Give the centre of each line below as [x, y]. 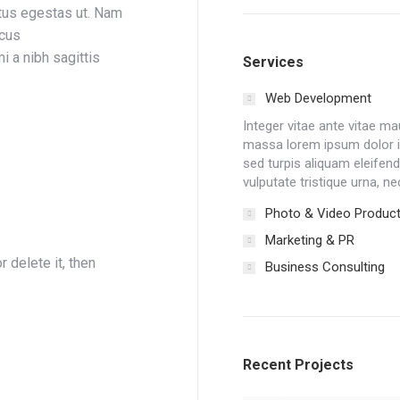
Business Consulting [325, 267]
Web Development [318, 98]
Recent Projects [298, 365]
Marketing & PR [310, 240]
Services [273, 62]
